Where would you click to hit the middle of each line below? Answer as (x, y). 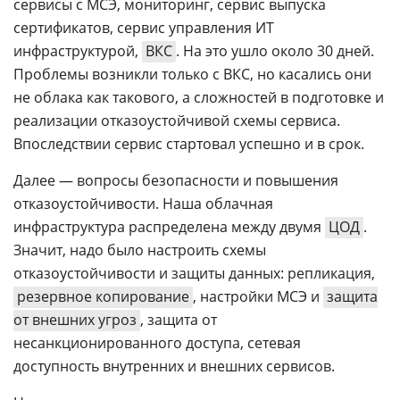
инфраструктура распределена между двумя (169, 227)
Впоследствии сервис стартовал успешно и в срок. (189, 144)
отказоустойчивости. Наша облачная (143, 204)
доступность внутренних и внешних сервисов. (174, 366)
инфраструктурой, (78, 51)
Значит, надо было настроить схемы (140, 250)
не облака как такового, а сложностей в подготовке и (199, 97)
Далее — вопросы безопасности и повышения (176, 180)
